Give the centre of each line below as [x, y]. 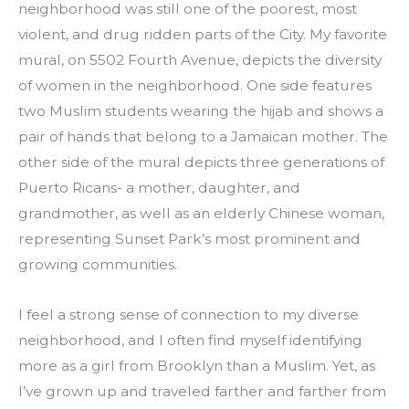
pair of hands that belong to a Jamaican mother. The [203, 137]
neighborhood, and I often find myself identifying [190, 341]
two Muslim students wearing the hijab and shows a [201, 111]
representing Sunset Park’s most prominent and [189, 239]
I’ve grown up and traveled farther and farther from [202, 392]
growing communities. [98, 265]
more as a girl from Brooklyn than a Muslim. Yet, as [197, 366]
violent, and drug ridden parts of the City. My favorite [203, 35]
